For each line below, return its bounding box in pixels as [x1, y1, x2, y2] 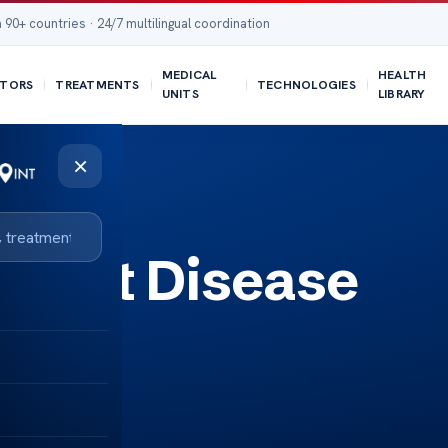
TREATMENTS [55, 76, 140, 93]
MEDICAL [161, 67, 217, 83]
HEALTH [377, 67, 427, 83]
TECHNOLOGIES [256, 76, 356, 93]
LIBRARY [377, 86, 426, 102]
